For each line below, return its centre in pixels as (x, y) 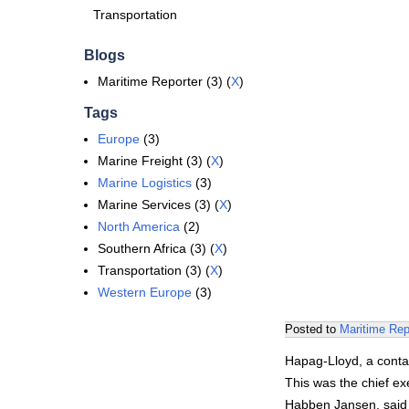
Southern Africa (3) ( (156, 248)
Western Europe (145, 292)
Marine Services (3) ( (158, 204)
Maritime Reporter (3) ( (164, 81)
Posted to (312, 329)
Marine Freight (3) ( (154, 161)
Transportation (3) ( (154, 270)
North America (139, 226)
